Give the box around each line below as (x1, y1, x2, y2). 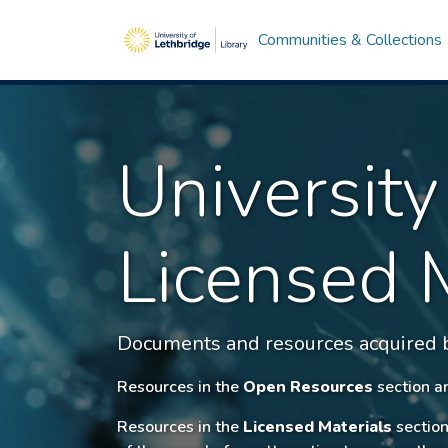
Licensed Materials (243, 416, 392, 438)
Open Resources (243, 376, 373, 398)
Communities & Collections (257, 29, 442, 51)
